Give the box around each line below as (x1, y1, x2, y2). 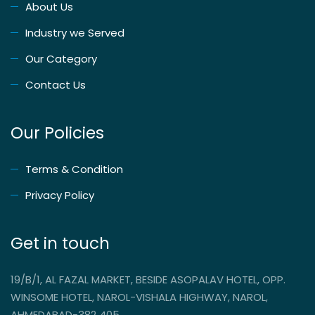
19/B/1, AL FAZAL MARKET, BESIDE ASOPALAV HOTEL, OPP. (11, 271, 285, 287)
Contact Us (25, 77, 86, 92)
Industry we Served (25, 25, 124, 40)
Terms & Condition (25, 161, 123, 176)
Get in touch (11, 231, 110, 255)
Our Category (25, 51, 97, 66)
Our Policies (11, 121, 104, 144)
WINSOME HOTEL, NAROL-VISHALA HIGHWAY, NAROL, (11, 289, 268, 304)
